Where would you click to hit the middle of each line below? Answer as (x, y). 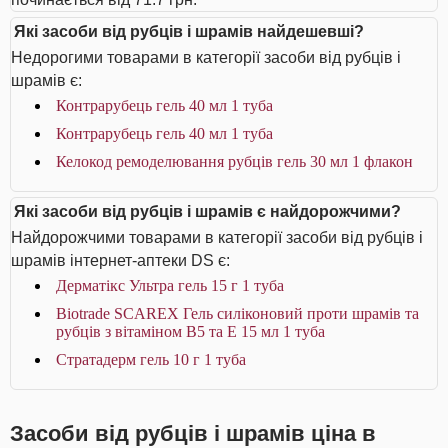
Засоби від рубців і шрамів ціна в (193, 433)
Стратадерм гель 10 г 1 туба (151, 359)
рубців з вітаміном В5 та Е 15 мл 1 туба (190, 331)
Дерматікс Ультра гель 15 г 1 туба (170, 285)
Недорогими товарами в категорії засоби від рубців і (206, 57)
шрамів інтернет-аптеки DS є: (120, 260)
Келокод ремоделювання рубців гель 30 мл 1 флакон (234, 161)
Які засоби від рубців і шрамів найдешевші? (189, 31)
